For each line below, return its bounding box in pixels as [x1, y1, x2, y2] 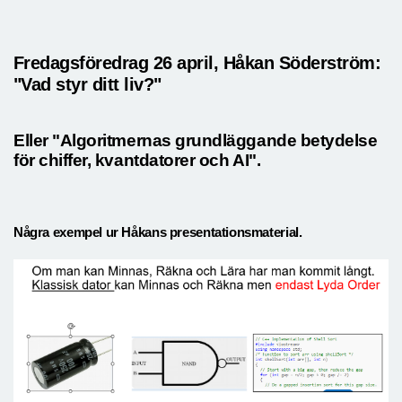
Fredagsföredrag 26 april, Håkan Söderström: [13, 52, 381, 73]
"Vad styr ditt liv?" [13, 74, 162, 94]
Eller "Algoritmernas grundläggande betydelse [13, 130, 378, 150]
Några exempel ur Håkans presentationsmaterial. [13, 224, 302, 240]
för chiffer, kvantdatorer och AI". [13, 150, 261, 170]
